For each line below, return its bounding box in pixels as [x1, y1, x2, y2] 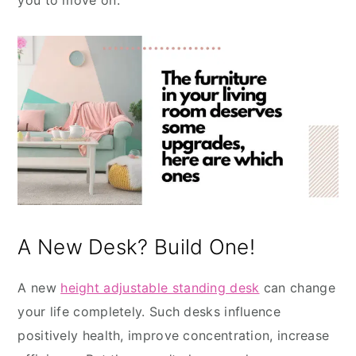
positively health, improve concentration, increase [17, 327, 330, 344]
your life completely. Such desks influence [17, 304, 281, 320]
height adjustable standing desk [60, 280, 260, 296]
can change [259, 280, 335, 296]
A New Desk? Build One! [17, 234, 255, 260]
